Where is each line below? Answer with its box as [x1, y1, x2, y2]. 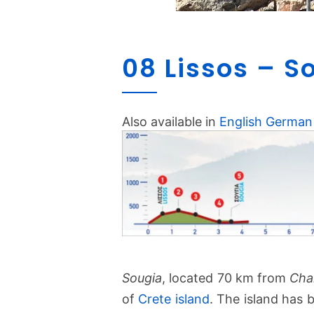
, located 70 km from [162, 271, 290, 286]
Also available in [122, 114, 219, 129]
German [266, 114, 313, 129]
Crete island [138, 292, 210, 307]
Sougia [122, 271, 162, 286]
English [219, 114, 262, 129]
